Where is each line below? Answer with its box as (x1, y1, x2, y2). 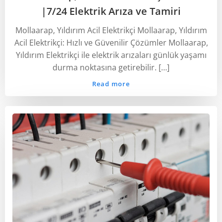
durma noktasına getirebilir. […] (53, 61, 169, 73)
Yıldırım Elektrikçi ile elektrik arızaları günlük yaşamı (15, 49, 207, 60)
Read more (92, 79, 130, 88)
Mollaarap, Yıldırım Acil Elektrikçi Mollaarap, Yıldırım (15, 24, 207, 36)
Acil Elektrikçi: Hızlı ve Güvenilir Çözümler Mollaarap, (14, 37, 208, 48)
